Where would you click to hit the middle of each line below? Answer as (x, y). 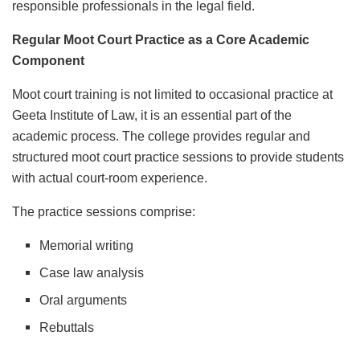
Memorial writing (87, 246)
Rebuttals (67, 328)
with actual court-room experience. (110, 178)
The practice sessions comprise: (104, 212)
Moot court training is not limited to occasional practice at (172, 95)
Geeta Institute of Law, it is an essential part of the (152, 116)
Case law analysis (92, 273)
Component (48, 61)
